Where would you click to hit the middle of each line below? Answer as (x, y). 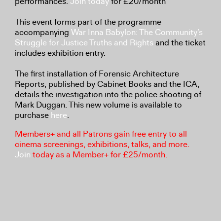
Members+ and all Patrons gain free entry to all (101, 134)
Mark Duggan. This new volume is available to (98, 105)
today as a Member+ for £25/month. (99, 155)
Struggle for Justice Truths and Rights (84, 43)
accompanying (43, 33)
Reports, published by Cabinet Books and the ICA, (107, 84)
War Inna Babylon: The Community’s (137, 33)
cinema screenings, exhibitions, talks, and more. (102, 145)
